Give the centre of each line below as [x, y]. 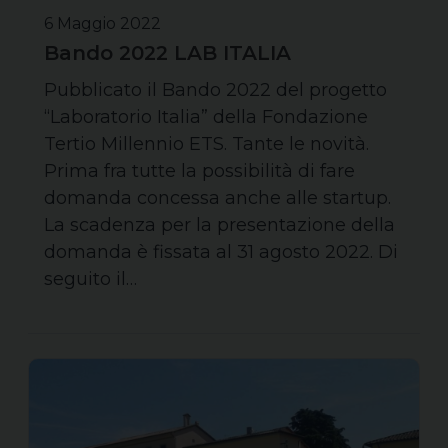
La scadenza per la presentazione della [219, 224]
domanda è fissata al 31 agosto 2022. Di [221, 251]
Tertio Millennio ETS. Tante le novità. [206, 143]
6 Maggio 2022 [102, 23]
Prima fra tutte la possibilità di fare [199, 170]
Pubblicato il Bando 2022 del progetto [215, 89]
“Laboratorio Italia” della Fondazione [206, 116]
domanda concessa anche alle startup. [217, 197]
